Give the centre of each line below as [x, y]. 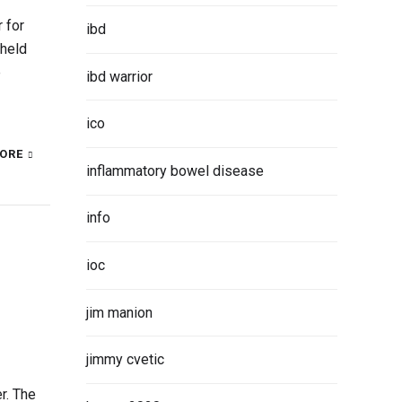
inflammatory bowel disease [175, 170]
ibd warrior [119, 76]
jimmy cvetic [125, 360]
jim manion [119, 312]
